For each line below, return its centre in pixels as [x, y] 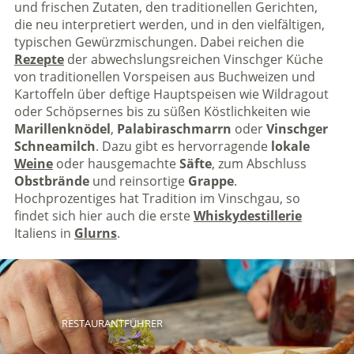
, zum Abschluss [259, 164]
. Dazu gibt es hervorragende [183, 146]
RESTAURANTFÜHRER [112, 324]
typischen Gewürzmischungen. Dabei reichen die [159, 42]
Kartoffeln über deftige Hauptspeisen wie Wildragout [171, 94]
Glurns [95, 233]
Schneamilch [55, 146]
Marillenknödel [62, 129]
